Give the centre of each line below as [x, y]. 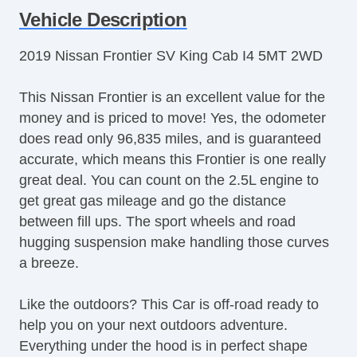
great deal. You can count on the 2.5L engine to [169, 180]
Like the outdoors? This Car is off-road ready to [169, 304]
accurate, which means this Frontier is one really [173, 159]
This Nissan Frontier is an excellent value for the [172, 97]
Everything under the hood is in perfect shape [163, 345]
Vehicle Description [103, 19]
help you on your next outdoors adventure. [153, 325]
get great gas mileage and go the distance [153, 200]
